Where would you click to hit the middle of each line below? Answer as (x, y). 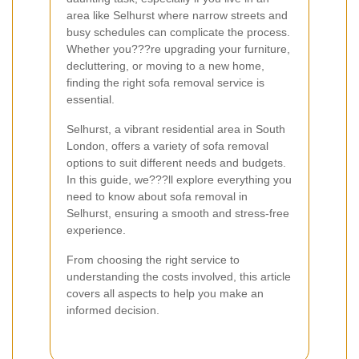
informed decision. (113, 311)
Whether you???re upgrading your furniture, (178, 49)
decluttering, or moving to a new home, (165, 66)
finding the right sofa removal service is (165, 83)
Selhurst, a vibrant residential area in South (176, 129)
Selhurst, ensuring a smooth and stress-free (178, 214)
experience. (96, 230)
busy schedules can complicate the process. (178, 32)
